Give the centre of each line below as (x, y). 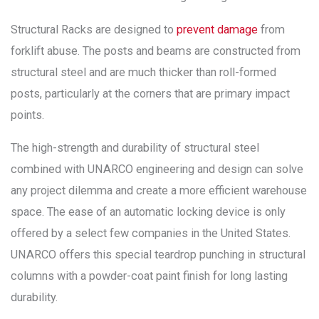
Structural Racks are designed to (94, 29)
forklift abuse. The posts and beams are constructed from (156, 51)
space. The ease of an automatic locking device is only (148, 212)
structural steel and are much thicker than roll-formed (143, 72)
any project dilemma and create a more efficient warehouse (159, 191)
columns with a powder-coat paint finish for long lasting (149, 276)
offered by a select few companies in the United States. (151, 234)
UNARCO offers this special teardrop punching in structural (158, 255)
